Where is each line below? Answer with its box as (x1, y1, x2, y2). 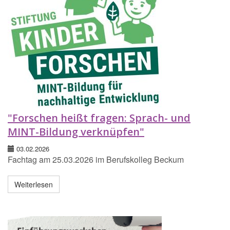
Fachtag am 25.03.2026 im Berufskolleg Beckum (8, 154, 184, 166)
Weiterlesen (14, 179, 53, 190)
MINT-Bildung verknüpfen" (8, 125, 144, 139)
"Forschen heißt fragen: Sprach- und (8, 111, 190, 125)
